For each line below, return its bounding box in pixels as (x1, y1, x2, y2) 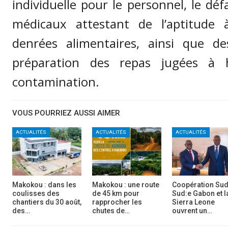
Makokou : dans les (12, 181, 76, 189)
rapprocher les (92, 198, 142, 206)
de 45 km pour (92, 189, 140, 197)
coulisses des (12, 189, 60, 197)
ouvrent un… (172, 207, 213, 215)
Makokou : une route (92, 181, 160, 189)
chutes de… (92, 207, 130, 215)
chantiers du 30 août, (12, 198, 81, 206)
